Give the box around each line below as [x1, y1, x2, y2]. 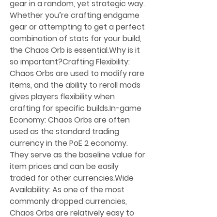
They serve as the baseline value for [10, 149, 145, 160]
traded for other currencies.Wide [10, 172, 134, 184]
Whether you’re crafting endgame [10, 9, 139, 21]
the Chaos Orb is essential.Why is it [10, 44, 140, 56]
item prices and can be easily [10, 160, 119, 172]
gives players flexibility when [10, 91, 115, 102]
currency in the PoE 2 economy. [10, 137, 128, 149]
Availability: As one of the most [10, 184, 124, 195]
